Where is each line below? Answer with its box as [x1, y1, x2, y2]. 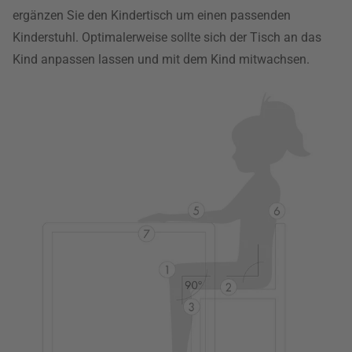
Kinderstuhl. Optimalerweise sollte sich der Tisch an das [13, 30, 321, 45]
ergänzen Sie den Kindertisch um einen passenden [13, 8, 291, 23]
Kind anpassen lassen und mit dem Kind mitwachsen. [13, 52, 310, 67]
